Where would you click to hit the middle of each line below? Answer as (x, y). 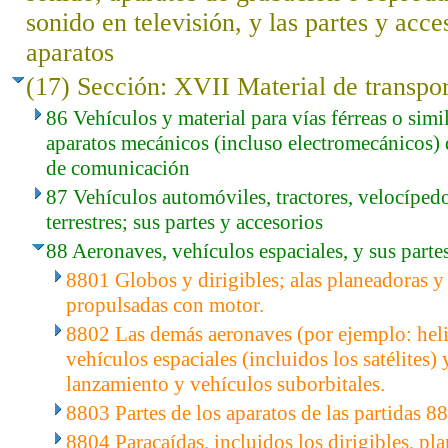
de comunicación (118, 168)
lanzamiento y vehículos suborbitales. (225, 384)
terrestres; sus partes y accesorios (184, 222)
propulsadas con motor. (165, 305)
